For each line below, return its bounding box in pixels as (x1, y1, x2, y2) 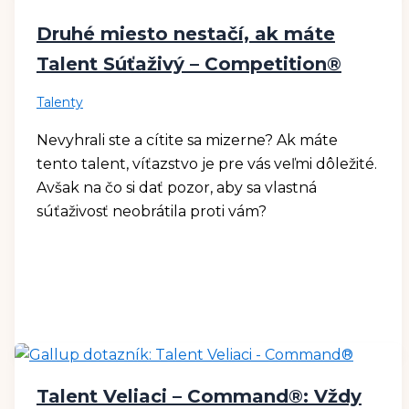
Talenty (36, 93, 83, 110)
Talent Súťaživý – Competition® (36, 52, 341, 75)
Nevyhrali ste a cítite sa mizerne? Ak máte (36, 131, 338, 149)
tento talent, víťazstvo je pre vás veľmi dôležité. (36, 154, 377, 173)
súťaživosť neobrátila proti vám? (36, 202, 267, 220)
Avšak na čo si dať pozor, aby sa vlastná (36, 178, 317, 196)
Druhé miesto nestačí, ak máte (36, 22, 335, 45)
